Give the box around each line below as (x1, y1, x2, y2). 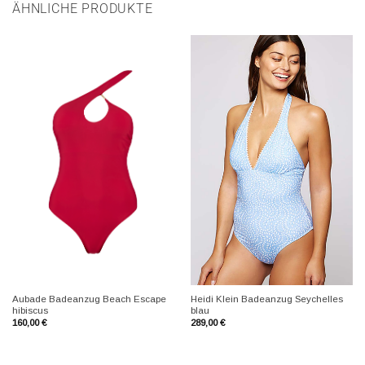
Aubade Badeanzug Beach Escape (11, 294, 166, 305)
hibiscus (11, 306, 48, 316)
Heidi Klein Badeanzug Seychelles (190, 294, 343, 305)
